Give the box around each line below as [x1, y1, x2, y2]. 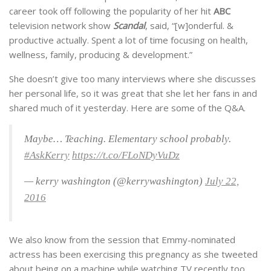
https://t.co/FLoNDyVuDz [72, 149, 180, 162]
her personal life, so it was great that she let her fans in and [9, 87, 257, 100]
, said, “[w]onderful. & [145, 19, 233, 32]
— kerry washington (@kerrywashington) [24, 175, 205, 188]
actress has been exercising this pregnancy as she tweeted [9, 248, 258, 261]
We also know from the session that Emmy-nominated [9, 233, 235, 246]
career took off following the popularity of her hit [9, 5, 214, 18]
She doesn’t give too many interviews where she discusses [9, 73, 256, 85]
